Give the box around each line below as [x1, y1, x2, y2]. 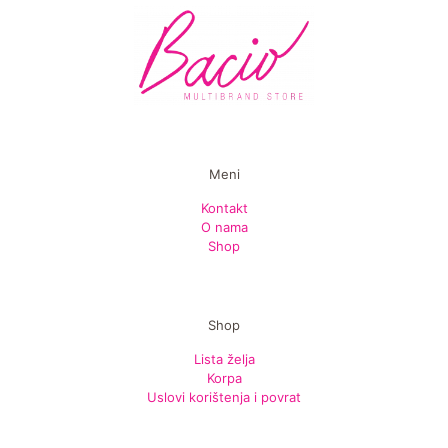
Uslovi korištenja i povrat [147, 389, 301, 406]
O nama [200, 219, 248, 236]
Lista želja [193, 351, 255, 368]
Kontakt [200, 200, 248, 217]
